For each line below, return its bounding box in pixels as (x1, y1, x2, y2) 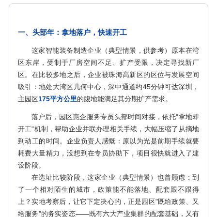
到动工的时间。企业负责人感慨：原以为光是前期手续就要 (18, 137, 199, 145)
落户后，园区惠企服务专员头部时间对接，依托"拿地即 (31, 113, 199, 121)
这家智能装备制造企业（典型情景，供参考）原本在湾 (31, 46, 199, 54)
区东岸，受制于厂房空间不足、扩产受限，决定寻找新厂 (18, 59, 199, 66)
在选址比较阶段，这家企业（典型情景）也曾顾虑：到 (31, 173, 199, 181)
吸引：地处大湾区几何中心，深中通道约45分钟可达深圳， (18, 83, 199, 91)
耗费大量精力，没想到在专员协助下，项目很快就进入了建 (18, 149, 199, 157)
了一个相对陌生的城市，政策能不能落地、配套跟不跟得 (18, 186, 199, 193)
